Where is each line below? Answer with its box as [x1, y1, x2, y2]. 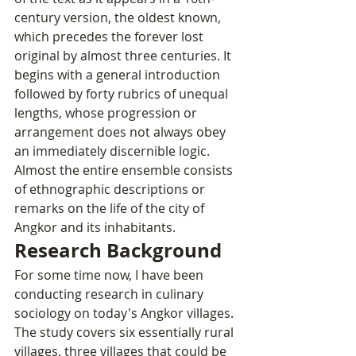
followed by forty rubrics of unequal [14, 85, 231, 103]
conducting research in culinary [14, 285, 207, 304]
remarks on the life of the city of [14, 199, 207, 218]
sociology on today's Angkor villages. [14, 304, 237, 323]
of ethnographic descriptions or [14, 180, 208, 199]
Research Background [14, 237, 222, 265]
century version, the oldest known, [14, 9, 224, 27]
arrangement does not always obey [14, 123, 229, 141]
